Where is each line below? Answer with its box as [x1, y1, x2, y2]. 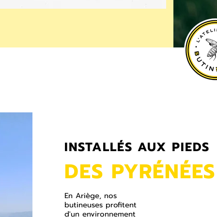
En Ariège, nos [64, 190, 117, 201]
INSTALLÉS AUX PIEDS [64, 138, 210, 156]
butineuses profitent [64, 200, 137, 210]
